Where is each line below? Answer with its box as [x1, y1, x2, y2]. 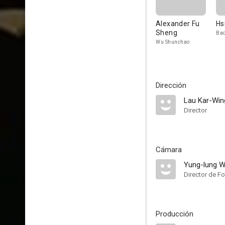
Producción [156, 209, 193, 218]
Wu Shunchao [156, 39, 190, 45]
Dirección [156, 81, 186, 90]
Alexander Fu [156, 20, 200, 28]
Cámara [156, 145, 182, 154]
